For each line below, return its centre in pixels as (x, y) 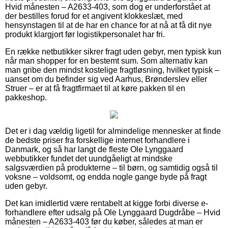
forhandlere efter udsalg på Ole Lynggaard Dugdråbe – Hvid (113, 212)
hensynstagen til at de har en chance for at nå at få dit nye (108, 25)
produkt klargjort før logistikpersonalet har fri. (85, 34)
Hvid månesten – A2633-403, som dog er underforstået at (108, 7)
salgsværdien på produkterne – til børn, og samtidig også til (111, 167)
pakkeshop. (26, 97)
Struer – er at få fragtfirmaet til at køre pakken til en (95, 88)
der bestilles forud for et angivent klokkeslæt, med (94, 16)
